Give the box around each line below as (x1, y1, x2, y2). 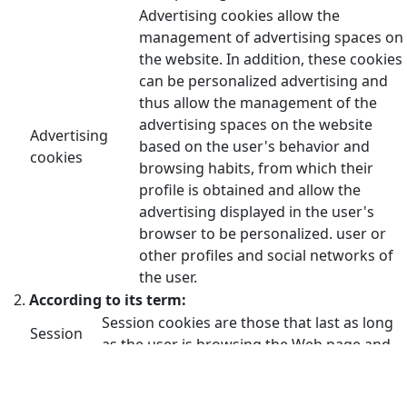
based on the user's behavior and (139, 135, 370, 156)
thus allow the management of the (139, 92, 377, 113)
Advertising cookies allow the (139, 5, 340, 25)
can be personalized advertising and (139, 70, 388, 91)
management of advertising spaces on (139, 26, 403, 47)
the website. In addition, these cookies (139, 48, 402, 69)
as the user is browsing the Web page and (102, 333, 391, 354)
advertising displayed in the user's (139, 201, 374, 222)
